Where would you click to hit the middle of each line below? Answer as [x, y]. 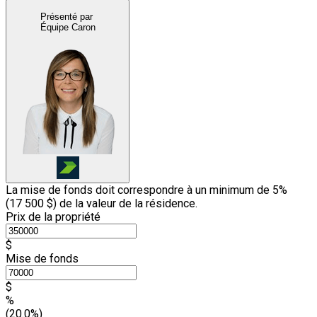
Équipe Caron [68, 27]
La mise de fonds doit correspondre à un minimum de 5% [146, 190]
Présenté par [66, 16]
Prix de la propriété [53, 217]
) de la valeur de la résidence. [125, 203]
